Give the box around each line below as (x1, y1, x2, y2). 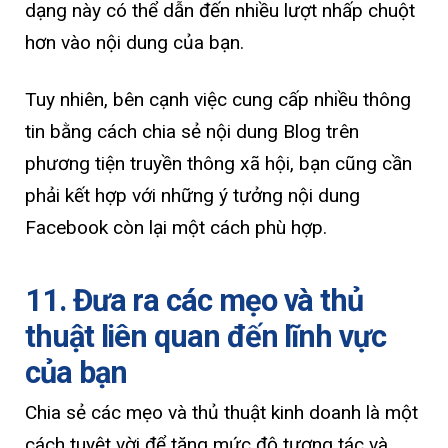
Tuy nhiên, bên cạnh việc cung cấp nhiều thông (25, 88, 411, 112)
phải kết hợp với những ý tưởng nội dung (25, 184, 360, 208)
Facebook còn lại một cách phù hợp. (25, 216, 327, 240)
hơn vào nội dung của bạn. (25, 31, 244, 55)
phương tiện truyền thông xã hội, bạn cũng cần (25, 152, 412, 176)
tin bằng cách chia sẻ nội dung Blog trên (25, 120, 359, 144)
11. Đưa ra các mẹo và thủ (25, 281, 364, 319)
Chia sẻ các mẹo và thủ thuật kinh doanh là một (25, 400, 418, 424)
